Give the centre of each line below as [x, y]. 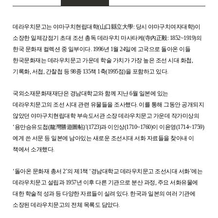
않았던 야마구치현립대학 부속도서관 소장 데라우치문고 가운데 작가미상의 [106, 116]
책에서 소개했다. [34, 150]
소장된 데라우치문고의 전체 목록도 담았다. [66, 205]
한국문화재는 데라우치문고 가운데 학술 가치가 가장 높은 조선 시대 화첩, [103, 61]
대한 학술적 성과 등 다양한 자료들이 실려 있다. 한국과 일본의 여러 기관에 [104, 194]
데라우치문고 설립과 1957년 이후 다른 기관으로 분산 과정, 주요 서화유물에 [105, 183]
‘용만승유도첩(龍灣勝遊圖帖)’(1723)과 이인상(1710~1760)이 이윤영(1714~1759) [109, 127]
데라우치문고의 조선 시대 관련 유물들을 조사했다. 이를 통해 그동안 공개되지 [109, 105]
